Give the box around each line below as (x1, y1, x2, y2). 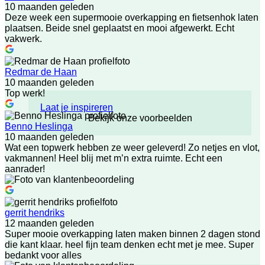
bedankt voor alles (5, 250, 82, 260)
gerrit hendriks (5, 208, 64, 218)
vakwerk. (5, 34, 42, 44)
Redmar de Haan (5, 67, 77, 77)
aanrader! (5, 164, 45, 174)
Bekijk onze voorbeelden (88, 112, 192, 123)
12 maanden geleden (5, 218, 94, 228)
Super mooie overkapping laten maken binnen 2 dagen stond (5, 229, 260, 239)
